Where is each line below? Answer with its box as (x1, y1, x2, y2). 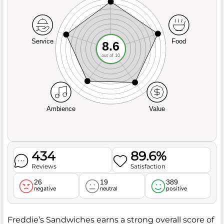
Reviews (31, 162, 57, 170)
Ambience (46, 104, 75, 112)
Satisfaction (130, 162, 166, 170)
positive (166, 184, 187, 192)
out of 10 (101, 52, 120, 58)
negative (34, 184, 56, 192)
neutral (100, 184, 118, 192)
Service (31, 37, 54, 45)
